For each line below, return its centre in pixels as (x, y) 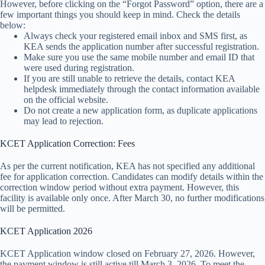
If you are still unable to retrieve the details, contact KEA (129, 79)
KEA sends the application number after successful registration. (141, 47)
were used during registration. (79, 68)
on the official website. (66, 100)
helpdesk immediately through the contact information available (142, 89)
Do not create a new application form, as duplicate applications (140, 111)
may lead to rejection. (64, 121)
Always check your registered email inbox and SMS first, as (135, 36)
